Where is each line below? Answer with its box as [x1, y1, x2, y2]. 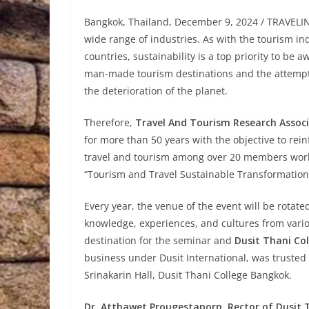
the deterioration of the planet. [84, 83, 228, 97]
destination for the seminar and [84, 233, 235, 247]
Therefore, [84, 115, 135, 129]
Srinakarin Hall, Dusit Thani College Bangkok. [84, 268, 292, 281]
